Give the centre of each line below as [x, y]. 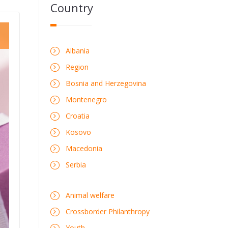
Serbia [76, 165]
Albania [77, 51]
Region [77, 67]
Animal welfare [90, 195]
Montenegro [86, 99]
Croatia [77, 116]
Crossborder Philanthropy [107, 211]
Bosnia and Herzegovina [106, 83]
